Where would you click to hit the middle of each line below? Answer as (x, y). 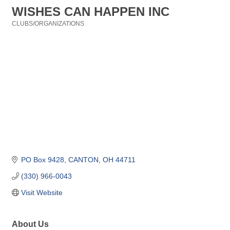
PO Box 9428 (42, 160)
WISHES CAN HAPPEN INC (91, 12)
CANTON (83, 160)
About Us (30, 224)
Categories (27, 31)
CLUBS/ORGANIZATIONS (48, 24)
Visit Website (42, 193)
